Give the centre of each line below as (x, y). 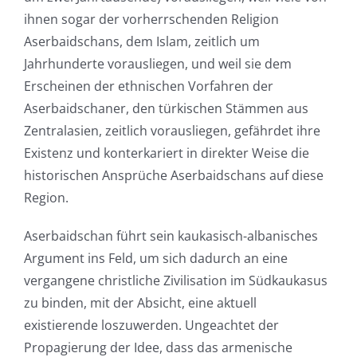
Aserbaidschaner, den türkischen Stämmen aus (166, 109)
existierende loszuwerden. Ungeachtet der (151, 326)
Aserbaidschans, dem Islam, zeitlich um (141, 42)
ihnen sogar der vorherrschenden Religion (151, 20)
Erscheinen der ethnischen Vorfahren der (148, 86)
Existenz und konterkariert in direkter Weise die (166, 153)
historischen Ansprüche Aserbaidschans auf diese (173, 176)
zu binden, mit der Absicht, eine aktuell (140, 303)
